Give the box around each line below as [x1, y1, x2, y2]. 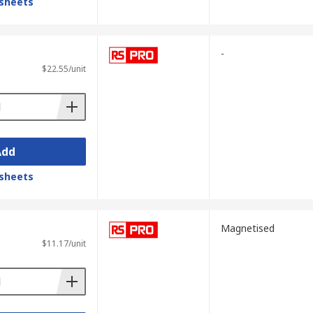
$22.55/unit [41, 63, 86, 75]
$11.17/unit [41, 238, 86, 249]
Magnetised [220, 221, 275, 235]
